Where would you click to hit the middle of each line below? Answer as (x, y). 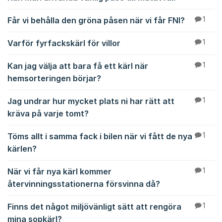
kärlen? (22, 149)
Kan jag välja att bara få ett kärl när (78, 66)
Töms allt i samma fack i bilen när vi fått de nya (100, 136)
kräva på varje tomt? (48, 113)
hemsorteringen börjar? (54, 78)
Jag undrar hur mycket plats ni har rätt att (91, 101)
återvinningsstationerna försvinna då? (84, 184)
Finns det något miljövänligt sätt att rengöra (94, 207)
